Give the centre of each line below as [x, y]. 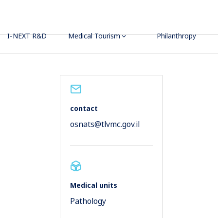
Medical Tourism [94, 36]
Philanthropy [177, 36]
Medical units [93, 185]
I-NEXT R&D [27, 36]
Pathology [88, 201]
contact [84, 109]
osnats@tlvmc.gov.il [105, 124]
